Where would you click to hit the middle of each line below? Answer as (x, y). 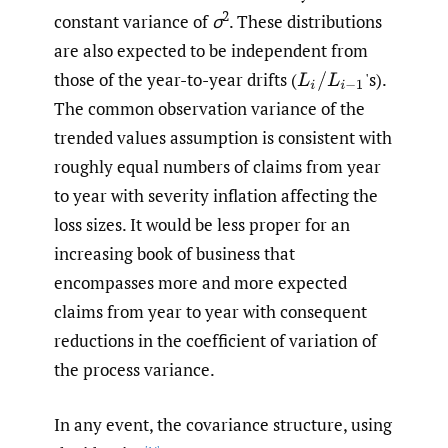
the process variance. (134, 370)
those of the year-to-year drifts (172, 80)
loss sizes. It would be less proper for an (202, 225)
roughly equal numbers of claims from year (217, 167)
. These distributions (305, 22)
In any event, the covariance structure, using (223, 424)
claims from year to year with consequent (210, 312)
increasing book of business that (174, 254)
